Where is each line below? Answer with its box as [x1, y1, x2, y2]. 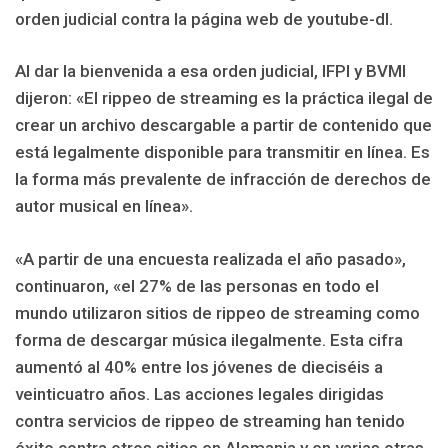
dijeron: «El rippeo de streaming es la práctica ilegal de [15, 88, 433, 109]
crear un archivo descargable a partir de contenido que [15, 115, 432, 136]
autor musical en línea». [15, 196, 193, 217]
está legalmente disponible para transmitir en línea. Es [15, 142, 430, 163]
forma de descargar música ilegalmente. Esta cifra [15, 329, 403, 350]
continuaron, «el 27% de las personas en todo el [15, 275, 379, 296]
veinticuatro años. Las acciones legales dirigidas [15, 383, 384, 404]
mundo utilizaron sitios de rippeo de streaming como [15, 302, 420, 323]
